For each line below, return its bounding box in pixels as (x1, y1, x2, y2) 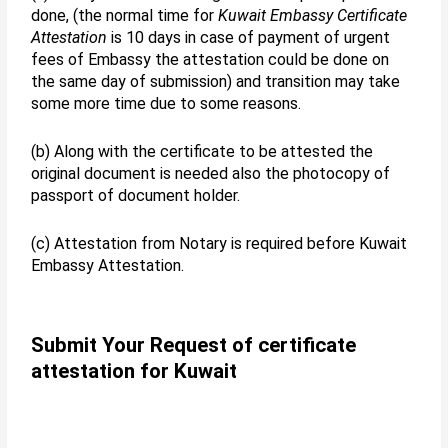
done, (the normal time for (31, 6, 215, 26)
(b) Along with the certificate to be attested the (31, 141, 374, 161)
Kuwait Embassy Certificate (214, 6, 408, 26)
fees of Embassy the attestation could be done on (31, 50, 390, 70)
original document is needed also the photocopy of (31, 163, 391, 183)
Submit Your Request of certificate (31, 333, 357, 358)
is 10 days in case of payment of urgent (107, 28, 391, 48)
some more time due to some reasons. (31, 94, 302, 114)
